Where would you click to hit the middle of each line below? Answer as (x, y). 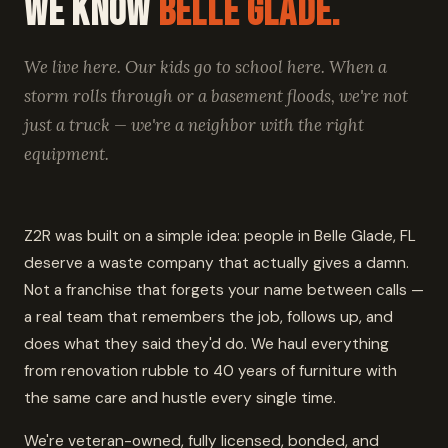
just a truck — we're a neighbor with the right (194, 125)
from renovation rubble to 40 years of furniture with (210, 371)
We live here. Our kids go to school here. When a (205, 67)
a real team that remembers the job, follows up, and (208, 317)
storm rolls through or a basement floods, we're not (216, 96)
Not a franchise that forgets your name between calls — (224, 290)
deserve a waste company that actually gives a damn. (216, 263)
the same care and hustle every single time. (180, 398)
